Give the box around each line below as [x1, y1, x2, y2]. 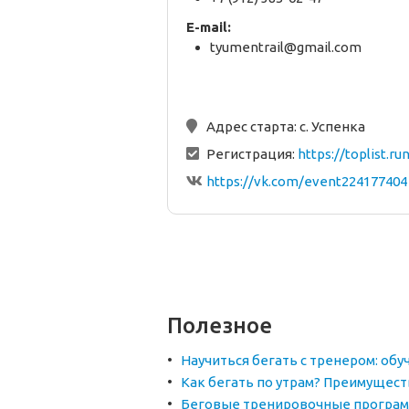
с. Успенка [299, 119, 365, 135]
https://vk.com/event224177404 [206, 173, 407, 190]
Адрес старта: [206, 119, 299, 135]
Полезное [167, 313, 272, 339]
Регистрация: [206, 146, 298, 163]
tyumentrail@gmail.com [210, 39, 362, 56]
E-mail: [186, 19, 231, 36]
